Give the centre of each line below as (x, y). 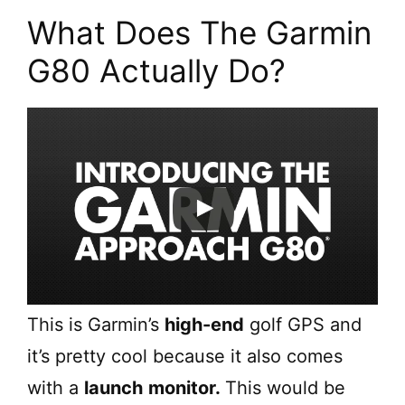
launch (113, 388)
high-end (204, 325)
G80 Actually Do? (156, 71)
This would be (285, 388)
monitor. (187, 388)
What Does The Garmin (199, 33)
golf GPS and (303, 325)
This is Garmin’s (96, 325)
